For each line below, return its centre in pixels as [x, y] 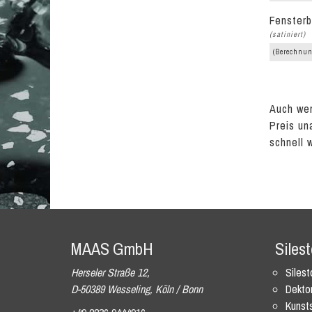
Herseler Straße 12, [110, 272]
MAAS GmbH [112, 249]
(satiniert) [288, 34]
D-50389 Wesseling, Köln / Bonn [137, 289]
